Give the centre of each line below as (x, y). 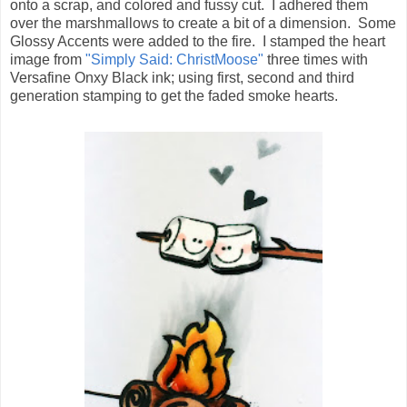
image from (48, 60)
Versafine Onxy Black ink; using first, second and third (182, 78)
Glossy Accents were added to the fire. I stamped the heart (198, 42)
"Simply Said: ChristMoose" (174, 60)
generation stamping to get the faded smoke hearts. (174, 96)
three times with (316, 60)
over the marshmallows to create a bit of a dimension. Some (203, 24)
